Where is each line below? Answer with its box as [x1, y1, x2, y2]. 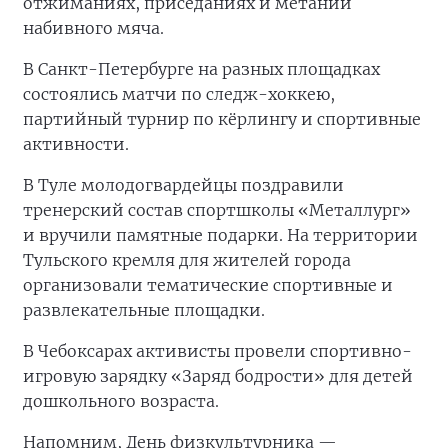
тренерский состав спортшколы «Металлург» [23, 200, 411, 220]
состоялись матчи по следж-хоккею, [23, 84, 335, 104]
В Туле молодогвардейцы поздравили [23, 175, 344, 195]
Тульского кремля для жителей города [23, 250, 351, 270]
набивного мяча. [23, 18, 164, 38]
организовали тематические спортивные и [23, 275, 393, 295]
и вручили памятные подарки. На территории [23, 225, 418, 245]
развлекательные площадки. [23, 300, 265, 320]
